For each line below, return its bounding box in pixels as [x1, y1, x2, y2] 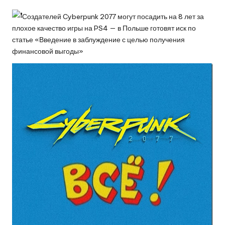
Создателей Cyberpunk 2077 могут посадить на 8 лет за [22, 12, 204, 22]
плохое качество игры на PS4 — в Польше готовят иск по [12, 24, 196, 33]
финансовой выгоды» [12, 47, 83, 56]
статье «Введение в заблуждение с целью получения [12, 35, 185, 45]
